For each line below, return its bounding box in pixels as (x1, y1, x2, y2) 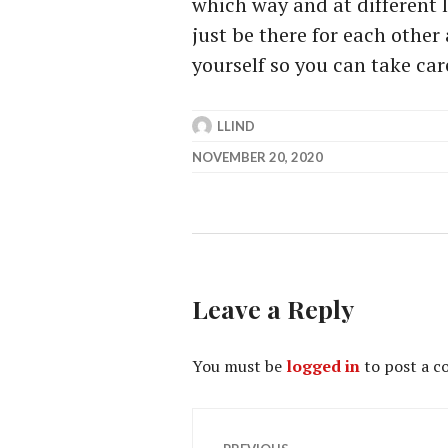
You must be (192, 355, 286, 377)
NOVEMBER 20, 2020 (192, 149, 323, 165)
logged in (286, 355, 360, 377)
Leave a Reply (192, 292, 354, 325)
